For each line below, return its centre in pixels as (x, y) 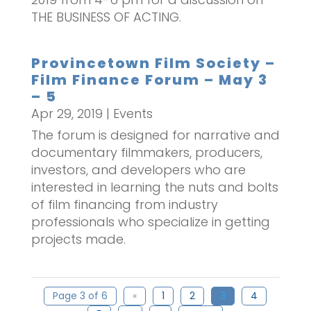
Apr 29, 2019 (67, 113)
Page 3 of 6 (81, 295)
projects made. (78, 239)
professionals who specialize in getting (150, 221)
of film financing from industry (124, 204)
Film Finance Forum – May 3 (149, 79)
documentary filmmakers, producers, (146, 152)
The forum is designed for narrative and (155, 135)
